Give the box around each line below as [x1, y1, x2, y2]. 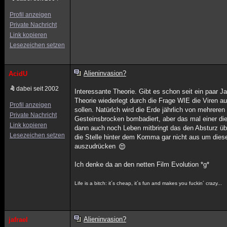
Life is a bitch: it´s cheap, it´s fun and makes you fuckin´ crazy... [74, 180, 222, 186]
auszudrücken [74, 142, 118, 150]
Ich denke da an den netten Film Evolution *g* [74, 161, 210, 168]
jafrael [9, 216, 28, 223]
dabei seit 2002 [16, 85, 59, 92]
